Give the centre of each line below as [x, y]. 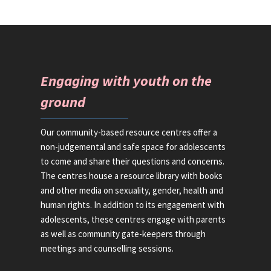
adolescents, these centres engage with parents [133, 219]
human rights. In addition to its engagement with [133, 205]
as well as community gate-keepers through [123, 234]
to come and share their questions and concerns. [133, 161]
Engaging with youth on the [126, 81]
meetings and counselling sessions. [107, 248]
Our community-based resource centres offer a [129, 132]
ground [63, 102]
